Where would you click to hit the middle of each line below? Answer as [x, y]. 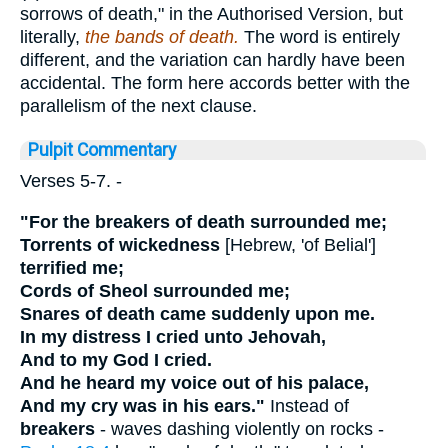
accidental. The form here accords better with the [215, 83]
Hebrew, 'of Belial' [300, 244]
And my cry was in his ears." [142, 405]
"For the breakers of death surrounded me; [203, 221]
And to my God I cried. [116, 359]
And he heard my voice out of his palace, [194, 382]
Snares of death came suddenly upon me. [197, 313]
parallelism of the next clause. [138, 106]
